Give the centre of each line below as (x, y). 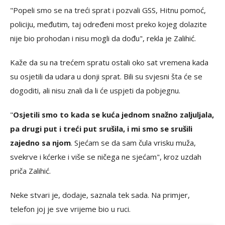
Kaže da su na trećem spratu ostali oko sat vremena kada (109, 63)
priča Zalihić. (30, 171)
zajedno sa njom (40, 143)
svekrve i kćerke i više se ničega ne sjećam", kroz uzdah (106, 157)
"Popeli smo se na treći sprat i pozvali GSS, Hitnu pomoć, (108, 10)
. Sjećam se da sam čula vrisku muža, (133, 143)
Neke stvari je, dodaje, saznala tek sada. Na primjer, (100, 195)
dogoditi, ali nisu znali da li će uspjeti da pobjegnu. (95, 91)
